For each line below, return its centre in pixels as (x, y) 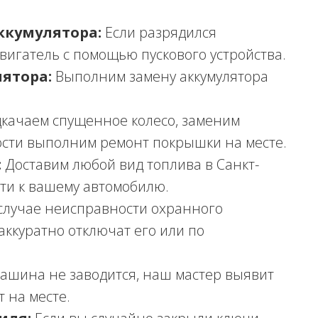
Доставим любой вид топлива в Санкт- (130, 164)
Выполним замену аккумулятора (160, 76)
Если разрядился (159, 32)
